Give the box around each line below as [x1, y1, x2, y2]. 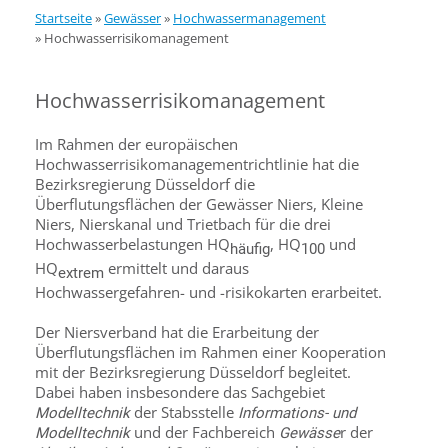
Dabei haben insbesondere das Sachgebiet [35, 382, 325, 402]
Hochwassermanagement [173, 9, 326, 27]
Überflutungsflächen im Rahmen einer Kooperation [35, 342, 386, 362]
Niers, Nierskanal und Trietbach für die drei [35, 214, 331, 234]
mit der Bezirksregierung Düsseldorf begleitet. [35, 362, 351, 382]
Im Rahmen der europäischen [35, 134, 238, 154]
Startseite [35, 9, 92, 27]
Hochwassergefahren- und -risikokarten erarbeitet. [35, 282, 382, 302]
